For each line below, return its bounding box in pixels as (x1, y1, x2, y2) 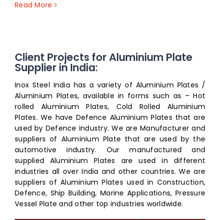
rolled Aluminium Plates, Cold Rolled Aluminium (15, 101, 205, 111)
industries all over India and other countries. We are (15, 166, 205, 176)
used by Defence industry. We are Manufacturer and (15, 123, 205, 133)
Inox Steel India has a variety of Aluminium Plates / (15, 80, 205, 90)
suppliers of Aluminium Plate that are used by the (15, 134, 205, 144)
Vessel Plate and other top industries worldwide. (15, 198, 183, 209)
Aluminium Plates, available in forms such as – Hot (15, 90, 205, 101)
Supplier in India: (15, 60, 98, 75)
